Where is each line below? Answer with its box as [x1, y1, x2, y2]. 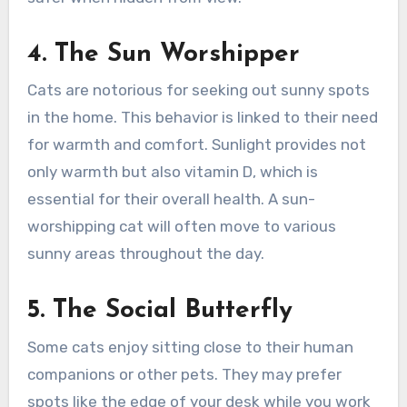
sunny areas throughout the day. [26, 244, 264, 263]
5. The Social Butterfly [26, 298, 293, 324]
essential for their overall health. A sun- [26, 190, 315, 209]
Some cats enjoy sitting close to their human [26, 337, 353, 356]
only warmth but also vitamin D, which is [26, 163, 318, 182]
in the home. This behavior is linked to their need [26, 108, 378, 127]
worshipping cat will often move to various [26, 217, 336, 236]
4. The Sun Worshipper [26, 41, 300, 67]
